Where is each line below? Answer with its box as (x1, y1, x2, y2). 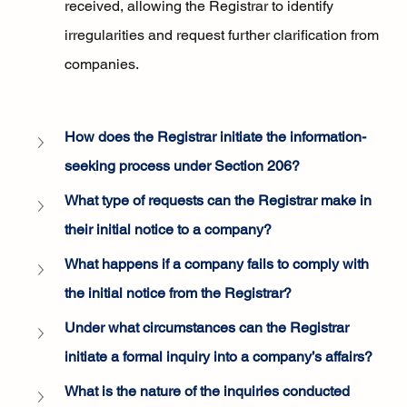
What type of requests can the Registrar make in (64, 192, 375, 210)
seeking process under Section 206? (64, 157, 300, 175)
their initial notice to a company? (64, 221, 272, 239)
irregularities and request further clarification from (64, 26, 382, 45)
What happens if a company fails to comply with (64, 255, 372, 273)
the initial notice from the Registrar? (64, 284, 292, 303)
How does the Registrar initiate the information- (64, 128, 366, 146)
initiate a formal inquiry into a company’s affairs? (64, 348, 372, 366)
